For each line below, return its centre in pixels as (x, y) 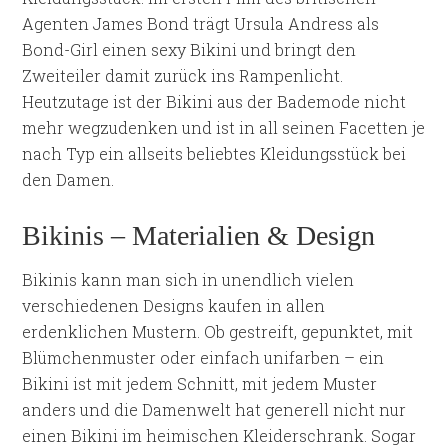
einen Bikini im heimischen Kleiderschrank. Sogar (219, 435)
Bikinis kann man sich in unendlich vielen (188, 279)
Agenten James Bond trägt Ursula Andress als (201, 23)
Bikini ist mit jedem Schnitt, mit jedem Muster (200, 383)
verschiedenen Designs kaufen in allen (174, 305)
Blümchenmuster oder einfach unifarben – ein (203, 357)
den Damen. (68, 179)
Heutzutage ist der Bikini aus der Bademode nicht (214, 101)
